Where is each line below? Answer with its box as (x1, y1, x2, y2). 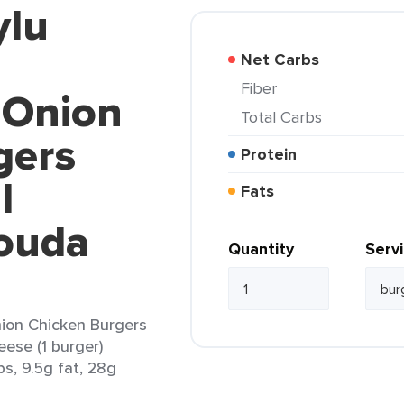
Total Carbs (249, 106, 322, 128)
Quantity (228, 237, 294, 261)
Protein (251, 142, 297, 166)
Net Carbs (252, 48, 319, 71)
